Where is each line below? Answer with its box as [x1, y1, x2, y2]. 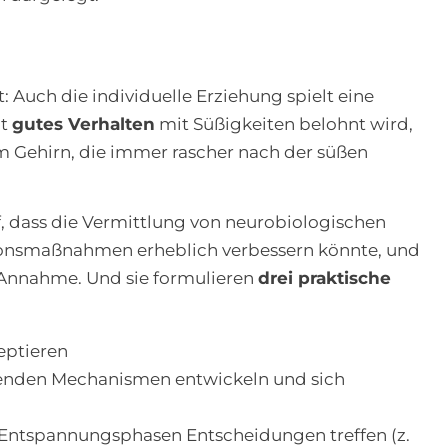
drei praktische [257, 268, 391, 289]
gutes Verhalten [11, 114, 155, 135]
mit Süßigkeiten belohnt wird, [154, 114, 413, 135]
